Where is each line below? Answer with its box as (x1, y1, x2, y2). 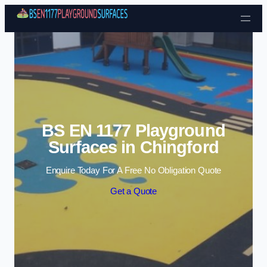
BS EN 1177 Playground (42, 121, 225, 141)
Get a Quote (110, 187, 157, 197)
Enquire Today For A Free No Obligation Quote (45, 165, 222, 175)
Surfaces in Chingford (48, 138, 219, 157)
